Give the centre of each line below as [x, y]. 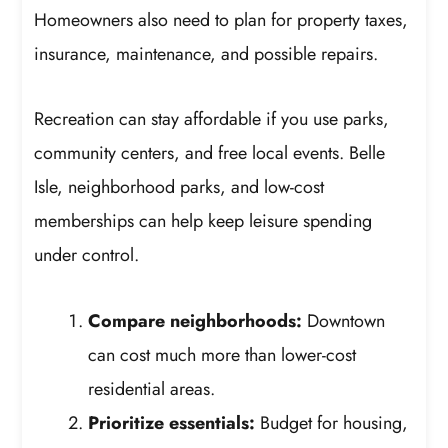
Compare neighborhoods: [195, 320]
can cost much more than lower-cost [222, 354]
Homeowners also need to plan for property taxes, [221, 19]
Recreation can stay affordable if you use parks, [212, 119]
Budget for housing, [332, 422]
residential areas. [152, 388]
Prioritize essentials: [172, 422]
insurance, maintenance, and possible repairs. [206, 53]
